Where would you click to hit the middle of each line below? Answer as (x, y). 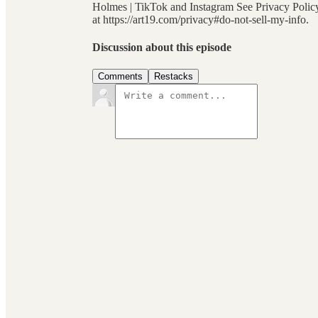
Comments (120, 77)
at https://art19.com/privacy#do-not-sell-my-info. (201, 19)
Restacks (174, 77)
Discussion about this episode (162, 48)
